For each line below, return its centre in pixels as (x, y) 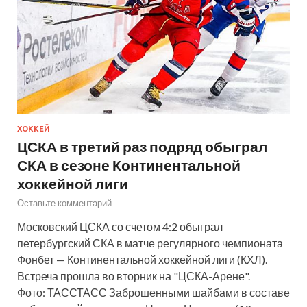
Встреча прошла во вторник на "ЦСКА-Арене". (134, 276)
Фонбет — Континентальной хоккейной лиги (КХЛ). (142, 260)
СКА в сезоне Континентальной (129, 165)
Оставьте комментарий (64, 203)
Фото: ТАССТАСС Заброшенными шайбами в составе (153, 293)
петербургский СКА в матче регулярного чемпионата (150, 243)
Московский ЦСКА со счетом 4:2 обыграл (120, 227)
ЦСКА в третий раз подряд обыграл (142, 147)
